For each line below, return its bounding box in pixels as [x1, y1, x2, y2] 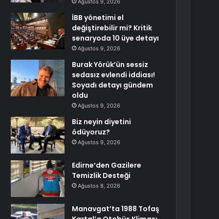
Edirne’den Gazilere [72, 160, 142, 170]
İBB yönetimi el [72, 13, 124, 22]
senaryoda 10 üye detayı [72, 33, 159, 43]
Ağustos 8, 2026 [78, 182, 121, 189]
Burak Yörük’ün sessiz [72, 60, 149, 69]
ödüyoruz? [72, 127, 110, 137]
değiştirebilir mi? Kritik [72, 23, 153, 33]
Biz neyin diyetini [72, 117, 131, 127]
